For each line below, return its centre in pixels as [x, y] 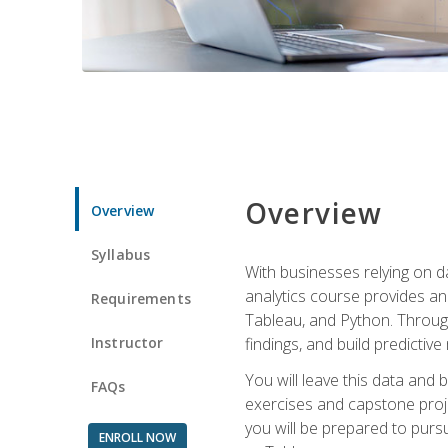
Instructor [127, 342]
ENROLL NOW [137, 437]
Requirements [141, 298]
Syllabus [121, 254]
